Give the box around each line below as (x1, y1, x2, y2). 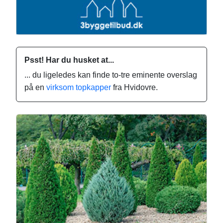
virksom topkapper (46, 83, 111, 92)
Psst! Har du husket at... (24, 56, 114, 65)
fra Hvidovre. (111, 83, 158, 92)
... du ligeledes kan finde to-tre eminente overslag (24, 71, 197, 80)
